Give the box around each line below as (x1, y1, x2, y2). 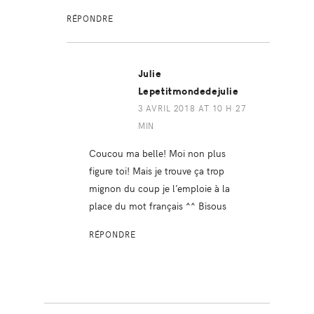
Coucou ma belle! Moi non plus (88, 146, 226, 161)
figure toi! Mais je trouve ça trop (88, 163, 224, 178)
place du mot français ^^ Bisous (88, 198, 226, 213)
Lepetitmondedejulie (137, 86, 239, 98)
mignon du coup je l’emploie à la (88, 181, 230, 196)
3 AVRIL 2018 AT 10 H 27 (137, 102, 247, 114)
